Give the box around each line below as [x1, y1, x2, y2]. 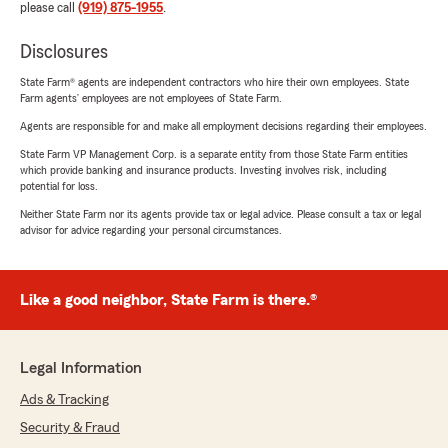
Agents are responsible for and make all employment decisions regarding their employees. [20, 120, 427, 132]
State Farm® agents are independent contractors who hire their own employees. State [20, 76, 409, 88]
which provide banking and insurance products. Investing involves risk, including [20, 164, 387, 176]
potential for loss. [20, 180, 98, 192]
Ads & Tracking [20, 393, 109, 407]
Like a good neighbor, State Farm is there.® [20, 292, 317, 308]
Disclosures [20, 42, 108, 62]
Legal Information [20, 360, 142, 376]
